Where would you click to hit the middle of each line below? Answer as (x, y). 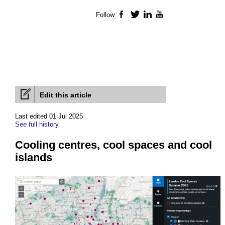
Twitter (150, 15)
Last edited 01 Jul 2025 (49, 117)
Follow (105, 15)
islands (34, 158)
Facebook (142, 15)
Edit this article (66, 95)
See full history (37, 125)
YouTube (178, 15)
